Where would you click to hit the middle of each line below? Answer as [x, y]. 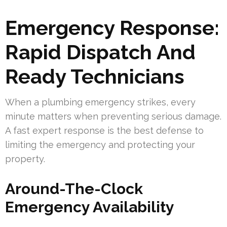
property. [25, 159]
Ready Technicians [95, 77]
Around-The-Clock [74, 189]
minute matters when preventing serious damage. [113, 117]
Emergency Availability [90, 207]
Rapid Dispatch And [100, 52]
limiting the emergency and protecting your [100, 145]
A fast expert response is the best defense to [104, 131]
